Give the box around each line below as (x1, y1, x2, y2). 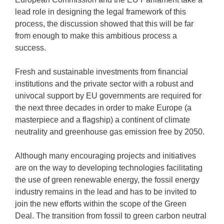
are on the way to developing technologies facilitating (15, 163, 202, 172)
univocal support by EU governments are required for (15, 91, 201, 100)
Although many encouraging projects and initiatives (15, 151, 196, 160)
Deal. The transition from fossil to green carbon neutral (15, 211, 206, 220)
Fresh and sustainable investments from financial (15, 67, 188, 76)
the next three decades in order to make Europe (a (15, 103, 191, 112)
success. (15, 43, 46, 52)
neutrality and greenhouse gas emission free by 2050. (15, 127, 204, 136)
